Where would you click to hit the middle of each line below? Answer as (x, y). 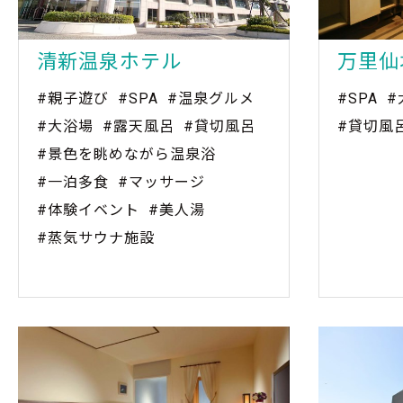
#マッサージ (161, 182)
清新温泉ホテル (109, 61)
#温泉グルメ (211, 98)
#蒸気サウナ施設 (96, 237)
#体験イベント (88, 210)
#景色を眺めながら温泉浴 (126, 154)
